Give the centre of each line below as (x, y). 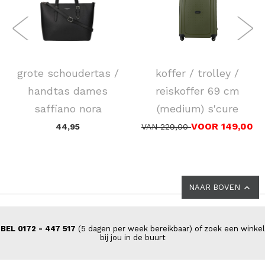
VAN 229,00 (166, 126)
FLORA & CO (68, 55)
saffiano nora (68, 108)
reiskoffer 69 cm (197, 91)
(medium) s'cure (197, 108)
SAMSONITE (197, 55)
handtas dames (68, 91)
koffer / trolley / (197, 73)
